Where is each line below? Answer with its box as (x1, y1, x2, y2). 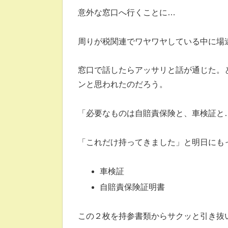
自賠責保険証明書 (100, 182, 165, 191)
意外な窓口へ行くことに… (78, 8, 176, 17)
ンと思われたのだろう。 (78, 80, 167, 89)
